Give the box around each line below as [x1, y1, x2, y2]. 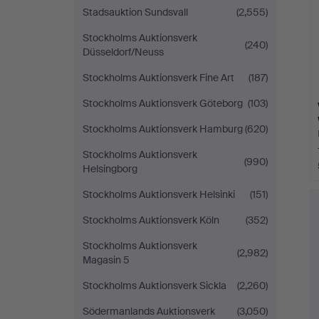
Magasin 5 [83, 253, 130, 266]
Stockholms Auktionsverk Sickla [83, 279, 226, 292]
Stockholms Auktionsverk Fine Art [83, 71, 234, 84]
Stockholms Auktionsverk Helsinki [83, 188, 235, 201]
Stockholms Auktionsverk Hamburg [83, 122, 243, 135]
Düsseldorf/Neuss [83, 46, 164, 58]
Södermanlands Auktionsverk [83, 305, 215, 318]
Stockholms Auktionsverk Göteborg [83, 97, 243, 110]
